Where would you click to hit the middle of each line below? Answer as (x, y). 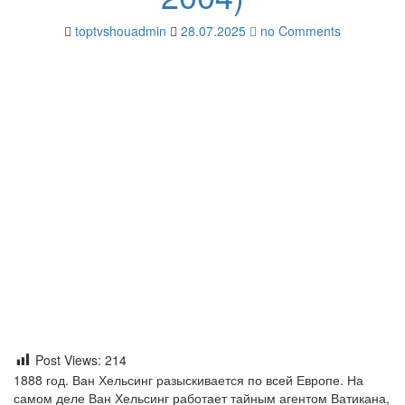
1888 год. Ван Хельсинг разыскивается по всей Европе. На (188, 380)
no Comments (299, 31)
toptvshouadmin (121, 31)
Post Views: (68, 360)
